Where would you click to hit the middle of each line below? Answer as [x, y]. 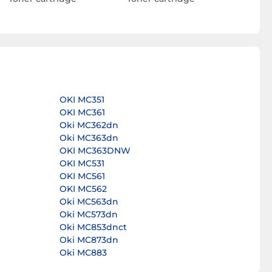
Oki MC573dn [88, 215]
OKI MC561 [82, 176]
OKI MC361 [82, 113]
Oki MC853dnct [93, 227]
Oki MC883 [83, 253]
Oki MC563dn [89, 202]
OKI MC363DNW [95, 151]
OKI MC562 [83, 189]
